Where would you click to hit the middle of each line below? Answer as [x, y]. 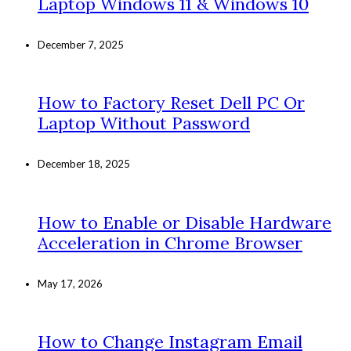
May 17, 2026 [70, 283]
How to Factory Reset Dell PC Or [171, 103]
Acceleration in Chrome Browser [170, 242]
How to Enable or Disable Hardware [185, 222]
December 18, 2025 [84, 164]
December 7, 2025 [81, 44]
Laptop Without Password [144, 123]
